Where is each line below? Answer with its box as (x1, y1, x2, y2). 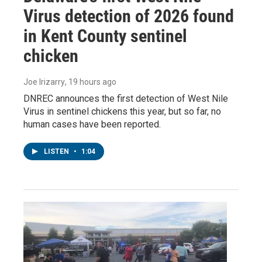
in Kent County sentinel (23, 26, 187, 47)
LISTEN (44, 147, 71, 156)
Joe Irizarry (23, 77, 65, 87)
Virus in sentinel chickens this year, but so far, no (23, 106, 221, 118)
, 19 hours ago (65, 77, 116, 87)
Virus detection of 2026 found (23, 6, 234, 27)
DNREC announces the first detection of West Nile (23, 93, 228, 105)
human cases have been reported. (23, 119, 161, 130)
